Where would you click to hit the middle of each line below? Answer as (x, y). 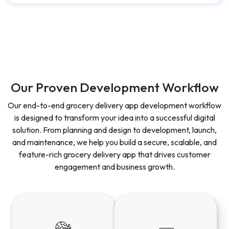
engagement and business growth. (114, 119)
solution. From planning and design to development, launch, (114, 82)
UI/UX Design (166, 216)
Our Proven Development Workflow (114, 40)
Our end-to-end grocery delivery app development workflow (114, 58)
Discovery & (63, 209)
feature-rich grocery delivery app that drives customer (114, 107)
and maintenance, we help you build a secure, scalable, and (114, 94)
